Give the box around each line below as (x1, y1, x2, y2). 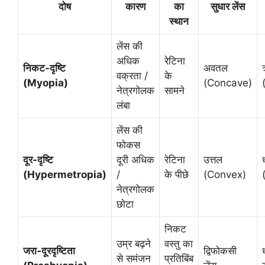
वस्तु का (164, 237, 193, 250)
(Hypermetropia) (23, 168, 106, 180)
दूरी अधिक (117, 153, 154, 166)
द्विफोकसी (203, 244, 237, 257)
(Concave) (203, 76, 252, 89)
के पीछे (164, 168, 189, 180)
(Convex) (203, 168, 246, 180)
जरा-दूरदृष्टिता (23, 244, 75, 257)
